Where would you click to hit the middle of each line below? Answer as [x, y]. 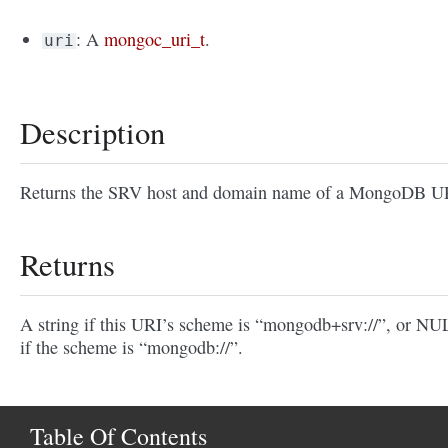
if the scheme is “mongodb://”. [131, 347]
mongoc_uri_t [155, 39]
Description [92, 133]
